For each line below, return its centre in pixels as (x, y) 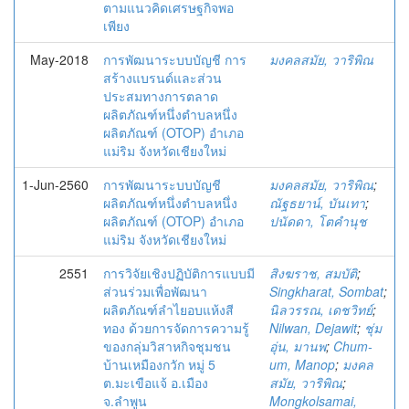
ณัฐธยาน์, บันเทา (317, 203)
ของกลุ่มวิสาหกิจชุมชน (167, 346)
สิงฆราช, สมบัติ (313, 273)
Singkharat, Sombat (326, 291)
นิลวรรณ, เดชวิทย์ (321, 309)
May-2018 (59, 59)
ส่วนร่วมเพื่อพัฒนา (155, 291)
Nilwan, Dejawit (313, 328)
